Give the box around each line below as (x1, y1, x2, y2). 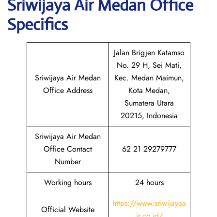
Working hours (44, 177, 92, 188)
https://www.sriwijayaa (112, 198, 186, 209)
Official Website (41, 204, 94, 215)
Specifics (7, 15, 68, 34)
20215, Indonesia (121, 110, 178, 121)
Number (54, 156, 81, 167)
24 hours (135, 177, 164, 188)
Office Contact (43, 143, 92, 155)
